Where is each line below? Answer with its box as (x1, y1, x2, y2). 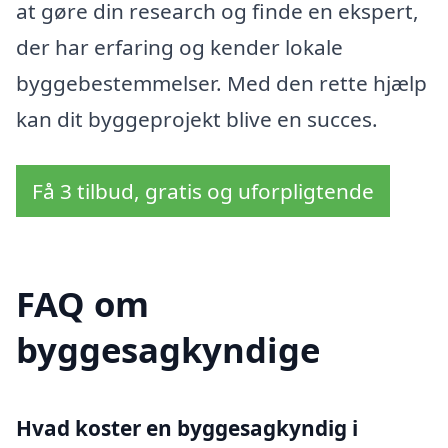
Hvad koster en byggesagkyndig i (16, 414, 358, 443)
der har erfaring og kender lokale (16, 32, 343, 61)
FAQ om (16, 280, 149, 328)
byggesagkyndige (16, 326, 320, 374)
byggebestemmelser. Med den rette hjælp (16, 68, 427, 97)
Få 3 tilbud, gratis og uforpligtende (32, 176, 374, 205)
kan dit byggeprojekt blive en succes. (16, 104, 378, 133)
